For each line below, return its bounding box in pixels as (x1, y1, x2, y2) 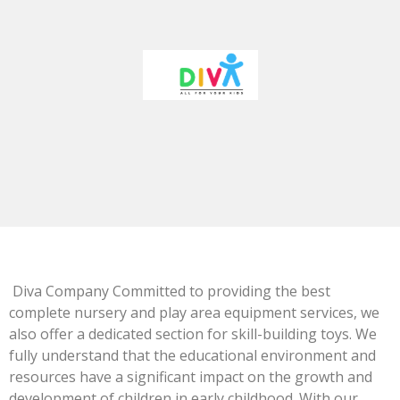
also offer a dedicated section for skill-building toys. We (9, 324, 377, 344)
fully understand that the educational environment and (9, 346, 376, 365)
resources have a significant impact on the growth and (9, 367, 372, 387)
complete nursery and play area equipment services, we (9, 303, 379, 322)
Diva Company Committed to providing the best (9, 281, 330, 301)
